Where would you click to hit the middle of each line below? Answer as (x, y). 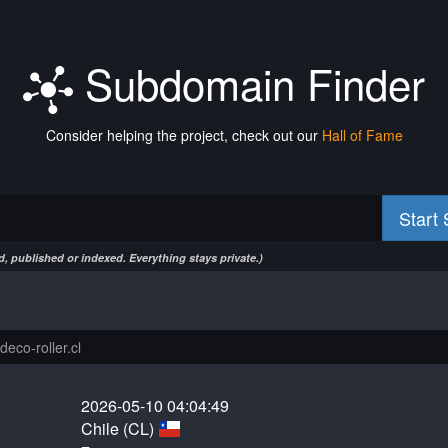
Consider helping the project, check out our (183, 135)
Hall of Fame (362, 135)
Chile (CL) (120, 428)
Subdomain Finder (249, 83)
